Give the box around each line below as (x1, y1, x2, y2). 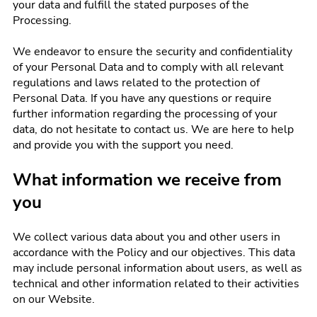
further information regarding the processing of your (13, 106, 277, 122)
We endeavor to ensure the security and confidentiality (13, 44, 292, 59)
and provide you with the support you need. (13, 137, 234, 153)
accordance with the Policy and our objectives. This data (13, 245, 295, 260)
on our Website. (13, 292, 95, 307)
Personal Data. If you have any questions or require (13, 91, 272, 106)
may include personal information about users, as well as (13, 260, 302, 276)
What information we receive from (13, 168, 282, 191)
